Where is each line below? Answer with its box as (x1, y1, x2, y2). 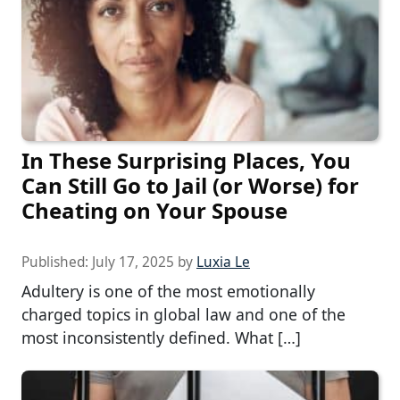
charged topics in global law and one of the (21, 303, 346, 325)
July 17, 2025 (92, 252, 174, 271)
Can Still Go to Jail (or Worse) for (21, 170, 359, 200)
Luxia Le (196, 252, 250, 271)
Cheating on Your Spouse (21, 195, 287, 225)
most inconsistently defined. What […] (21, 326, 301, 348)
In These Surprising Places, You (21, 145, 351, 175)
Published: (21, 252, 92, 271)
